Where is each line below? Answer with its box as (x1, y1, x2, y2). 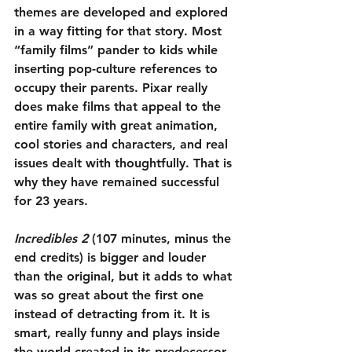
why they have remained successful (14, 174, 223, 190)
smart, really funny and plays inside (14, 325, 224, 341)
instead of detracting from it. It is (14, 306, 214, 322)
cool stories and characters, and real (14, 137, 232, 152)
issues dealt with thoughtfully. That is (14, 156, 236, 171)
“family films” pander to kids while (14, 42, 222, 58)
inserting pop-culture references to (14, 61, 222, 77)
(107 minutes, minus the (88, 231, 235, 247)
